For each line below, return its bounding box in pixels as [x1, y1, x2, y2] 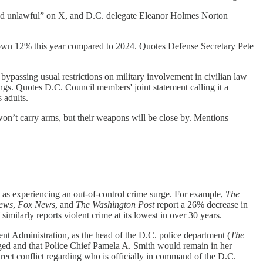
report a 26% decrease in [154, 199, 248, 210]
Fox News [18, 199, 55, 210]
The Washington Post [76, 199, 154, 210]
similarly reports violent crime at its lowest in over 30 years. [2, 210, 222, 220]
